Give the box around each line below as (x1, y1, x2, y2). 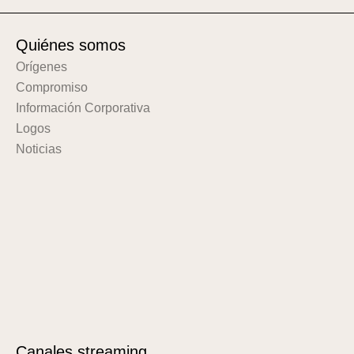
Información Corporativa (16, 101, 150, 115)
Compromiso (16, 81, 88, 95)
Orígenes (16, 60, 67, 74)
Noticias (16, 142, 62, 156)
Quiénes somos (16, 36, 126, 55)
